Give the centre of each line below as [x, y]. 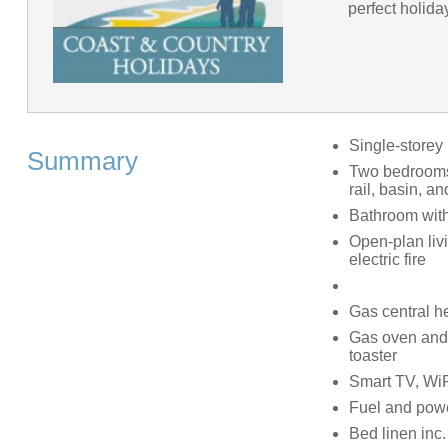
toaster [372, 355]
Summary [82, 160]
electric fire [387, 259]
